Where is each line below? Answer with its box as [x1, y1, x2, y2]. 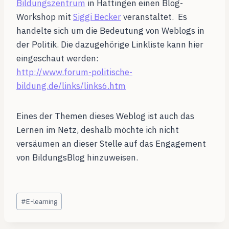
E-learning [26, 196, 58, 206]
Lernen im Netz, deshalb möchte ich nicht [16, 124, 179, 135]
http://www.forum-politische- [16, 66, 132, 78]
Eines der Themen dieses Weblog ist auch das [16, 110, 194, 122]
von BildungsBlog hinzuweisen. [16, 151, 138, 163]
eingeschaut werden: [16, 52, 99, 64]
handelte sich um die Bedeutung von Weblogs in [16, 25, 204, 36]
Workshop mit [16, 11, 73, 22]
